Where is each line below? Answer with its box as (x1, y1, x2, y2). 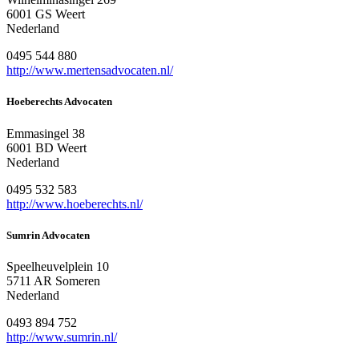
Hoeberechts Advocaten (6, 95, 112, 108)
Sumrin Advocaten (6, 228, 90, 241)
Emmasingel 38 (6, 126, 85, 140)
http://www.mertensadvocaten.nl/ (6, 63, 173, 78)
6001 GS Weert (6, 7, 85, 22)
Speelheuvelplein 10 (6, 259, 109, 273)
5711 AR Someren (6, 273, 100, 288)
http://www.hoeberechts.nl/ (6, 196, 143, 211)
